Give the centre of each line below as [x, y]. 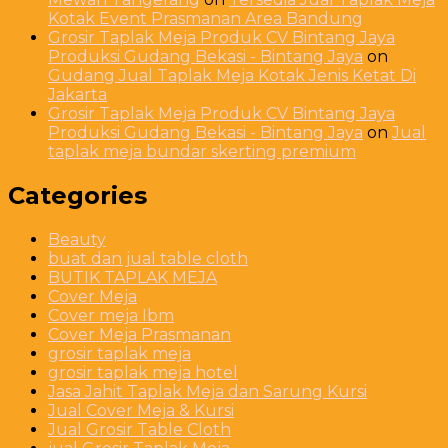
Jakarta [77, 94]
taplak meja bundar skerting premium [202, 151]
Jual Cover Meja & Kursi [141, 410]
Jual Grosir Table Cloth [139, 429]
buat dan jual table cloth [148, 258]
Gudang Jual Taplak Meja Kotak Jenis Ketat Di [232, 75]
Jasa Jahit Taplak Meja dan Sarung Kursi [207, 391]
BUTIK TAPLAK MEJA [132, 277]
